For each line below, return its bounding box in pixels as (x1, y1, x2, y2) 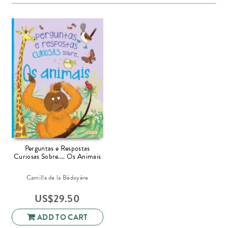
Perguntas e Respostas (24, 142, 90, 154)
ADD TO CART (37, 212, 88, 223)
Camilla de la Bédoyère (26, 172, 89, 183)
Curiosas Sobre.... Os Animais (14, 151, 101, 162)
